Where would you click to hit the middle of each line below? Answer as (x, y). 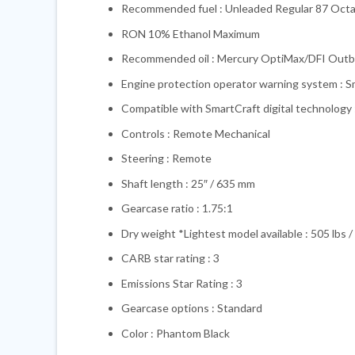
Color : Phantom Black (176, 333)
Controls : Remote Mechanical (196, 133)
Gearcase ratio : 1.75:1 (177, 208)
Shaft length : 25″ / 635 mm (188, 183)
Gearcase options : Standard (192, 308)
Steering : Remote (166, 158)
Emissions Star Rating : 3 (182, 283)
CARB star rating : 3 (170, 258)
